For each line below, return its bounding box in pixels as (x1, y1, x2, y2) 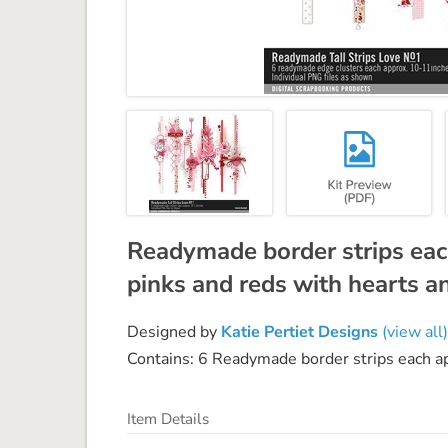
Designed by (127, 320, 221, 343)
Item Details (127, 408, 209, 429)
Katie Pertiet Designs (221, 320, 378, 343)
